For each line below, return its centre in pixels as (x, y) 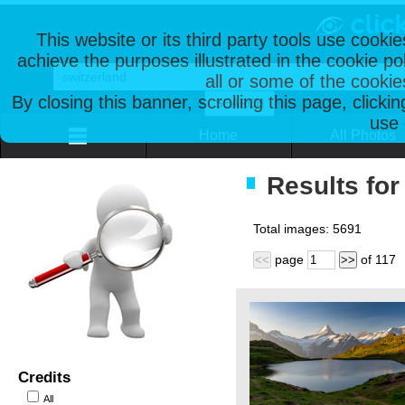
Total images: (293, 229)
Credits (44, 377)
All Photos (363, 135)
